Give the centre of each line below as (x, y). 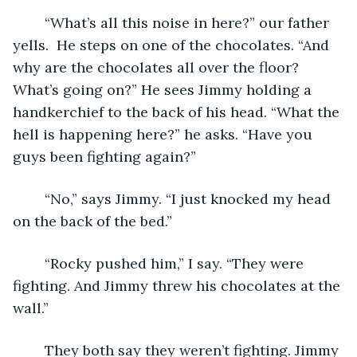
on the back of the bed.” (94, 221)
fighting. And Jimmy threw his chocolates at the (178, 285)
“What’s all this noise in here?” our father (37, 22)
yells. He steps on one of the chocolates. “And (173, 45)
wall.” (31, 308)
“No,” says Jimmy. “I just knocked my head (37, 198)
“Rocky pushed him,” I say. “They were (37, 263)
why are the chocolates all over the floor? (158, 67)
